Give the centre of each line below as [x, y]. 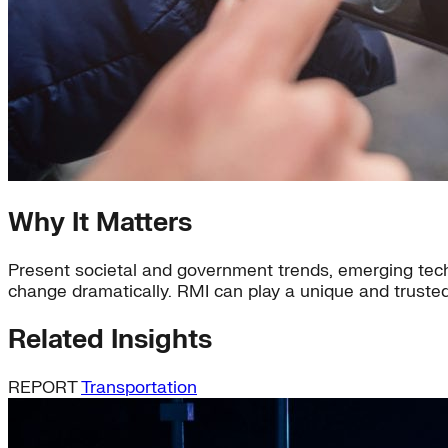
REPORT [44, 387]
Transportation [139, 387]
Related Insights [110, 339]
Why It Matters [100, 223]
